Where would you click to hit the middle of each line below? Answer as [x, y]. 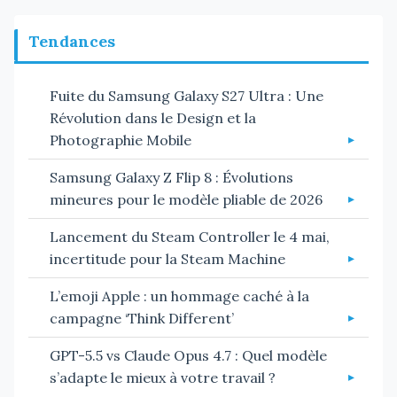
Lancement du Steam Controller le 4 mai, [190, 237]
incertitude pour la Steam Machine [167, 259]
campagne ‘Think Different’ [142, 319]
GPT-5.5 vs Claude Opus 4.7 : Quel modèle [188, 356]
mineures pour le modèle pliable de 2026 [186, 200]
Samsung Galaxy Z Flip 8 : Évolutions [171, 178]
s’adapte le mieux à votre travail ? [163, 378]
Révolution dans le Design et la [153, 118]
